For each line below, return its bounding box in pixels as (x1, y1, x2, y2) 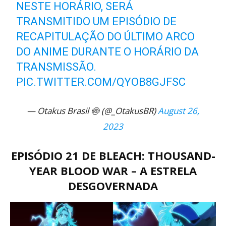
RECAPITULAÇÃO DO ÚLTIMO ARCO (16, 30, 195, 43)
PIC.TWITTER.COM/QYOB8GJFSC (16, 76, 186, 88)
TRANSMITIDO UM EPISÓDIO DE (16, 15, 177, 28)
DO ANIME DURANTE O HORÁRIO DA (16, 45, 199, 58)
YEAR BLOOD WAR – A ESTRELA (29, 163, 197, 178)
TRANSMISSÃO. (16, 61, 97, 73)
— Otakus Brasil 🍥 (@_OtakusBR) (27, 105, 158, 117)
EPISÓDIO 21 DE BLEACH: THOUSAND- (11, 148, 215, 163)
